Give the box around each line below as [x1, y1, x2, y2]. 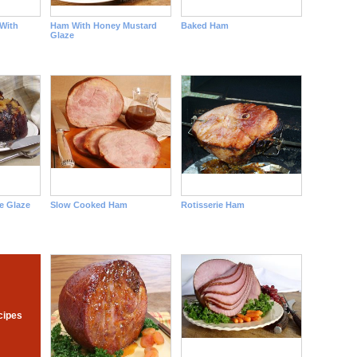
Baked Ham [180, 21, 229, 30]
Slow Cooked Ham [49, 200, 127, 210]
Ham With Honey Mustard [49, 21, 157, 30]
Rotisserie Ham [180, 200, 245, 210]
